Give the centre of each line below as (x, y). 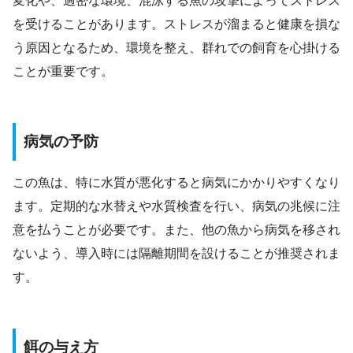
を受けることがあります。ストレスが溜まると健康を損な (176, 24)
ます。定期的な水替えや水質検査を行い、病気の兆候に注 (176, 206)
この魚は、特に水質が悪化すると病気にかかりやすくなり (176, 183)
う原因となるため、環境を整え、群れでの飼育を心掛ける (176, 47)
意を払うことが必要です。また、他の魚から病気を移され (176, 230)
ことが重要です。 (63, 71)
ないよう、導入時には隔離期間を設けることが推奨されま (176, 254)
